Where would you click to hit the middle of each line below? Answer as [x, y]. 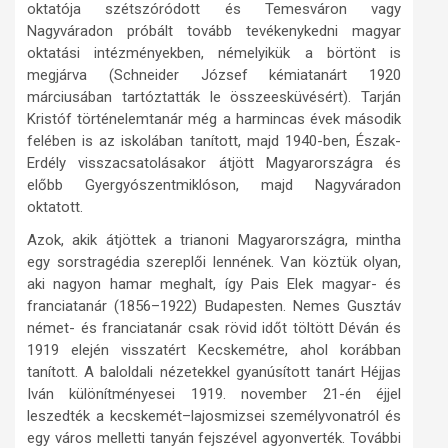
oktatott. [55, 207]
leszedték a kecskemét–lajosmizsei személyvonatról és [214, 416]
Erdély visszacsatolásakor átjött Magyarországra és [214, 163]
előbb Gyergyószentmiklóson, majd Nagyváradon [214, 185]
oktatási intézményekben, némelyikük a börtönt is [214, 53]
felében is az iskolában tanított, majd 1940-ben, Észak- [214, 141]
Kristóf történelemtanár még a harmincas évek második [214, 119]
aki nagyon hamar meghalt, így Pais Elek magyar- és [214, 284]
